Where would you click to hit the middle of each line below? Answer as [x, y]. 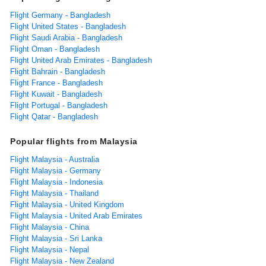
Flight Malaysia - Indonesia [56, 182]
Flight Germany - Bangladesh [60, 15]
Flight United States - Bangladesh [68, 26]
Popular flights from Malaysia [74, 141]
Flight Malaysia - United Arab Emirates [76, 216]
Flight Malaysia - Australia [55, 159]
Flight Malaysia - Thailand [54, 193]
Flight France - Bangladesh [56, 83]
